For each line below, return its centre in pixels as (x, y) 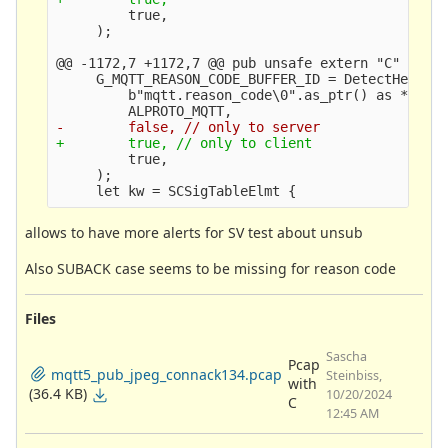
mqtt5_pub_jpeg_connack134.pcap (166, 374)
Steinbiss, (354, 375)
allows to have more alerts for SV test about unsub (194, 232)
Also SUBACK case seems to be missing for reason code (210, 268)
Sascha (346, 356)
